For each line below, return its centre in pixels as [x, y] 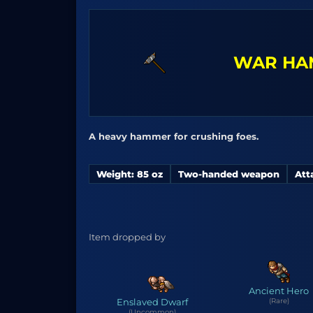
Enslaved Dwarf [152, 302]
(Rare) [279, 301]
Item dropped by [127, 237]
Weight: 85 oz [130, 174]
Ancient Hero [279, 291]
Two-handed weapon [229, 174]
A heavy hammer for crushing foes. [174, 136]
